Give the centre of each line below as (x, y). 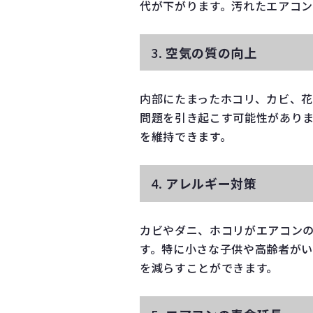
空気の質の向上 (211, 52)
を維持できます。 (186, 137)
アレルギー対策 (211, 183)
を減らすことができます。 (209, 267)
